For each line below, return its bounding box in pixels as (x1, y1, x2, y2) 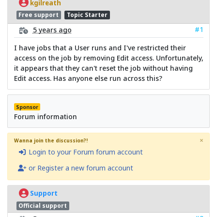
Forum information (14, 111, 77, 121)
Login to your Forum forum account (26, 147, 143, 156)
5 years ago (32, 25, 72, 34)
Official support (18, 201, 67, 210)
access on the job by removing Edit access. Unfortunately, (14, 53, 203, 62)
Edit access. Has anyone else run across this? (14, 73, 162, 83)
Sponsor (15, 103, 38, 110)
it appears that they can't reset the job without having (14, 63, 193, 73)
